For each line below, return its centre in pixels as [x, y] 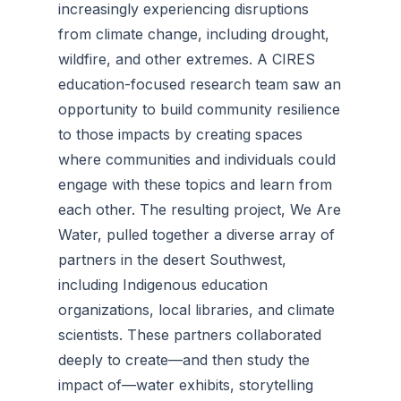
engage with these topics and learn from [195, 184]
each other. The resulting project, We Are [200, 209]
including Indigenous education [163, 285]
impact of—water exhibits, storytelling [186, 385]
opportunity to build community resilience [199, 109]
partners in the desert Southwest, [172, 260]
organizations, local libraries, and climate [196, 310]
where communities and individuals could [197, 159]
